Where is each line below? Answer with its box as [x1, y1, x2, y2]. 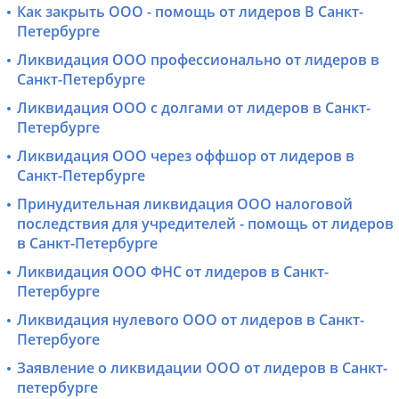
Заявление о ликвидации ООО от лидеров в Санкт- [16, 358, 387, 379]
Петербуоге [16, 330, 100, 350]
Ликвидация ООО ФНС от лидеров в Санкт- [16, 262, 329, 282]
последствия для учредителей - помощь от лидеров [16, 214, 394, 234]
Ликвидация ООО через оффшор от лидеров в [16, 146, 354, 167]
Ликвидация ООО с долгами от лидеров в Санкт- [16, 98, 370, 118]
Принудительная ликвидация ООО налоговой [16, 194, 353, 215]
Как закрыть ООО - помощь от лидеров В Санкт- [16, 2, 363, 22]
